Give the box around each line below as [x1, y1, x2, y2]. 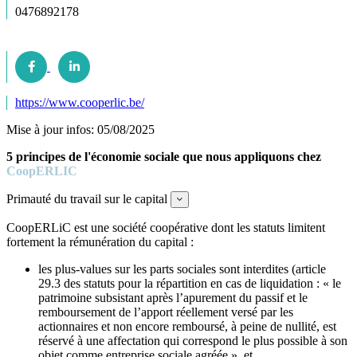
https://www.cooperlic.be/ [15, 95, 144, 109]
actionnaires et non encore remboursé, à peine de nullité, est [38, 319, 336, 333]
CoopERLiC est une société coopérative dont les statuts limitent [6, 220, 325, 234]
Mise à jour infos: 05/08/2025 [6, 122, 155, 136]
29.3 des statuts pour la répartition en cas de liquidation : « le [38, 276, 341, 290]
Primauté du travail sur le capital [6, 191, 167, 206]
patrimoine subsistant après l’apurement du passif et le [38, 290, 308, 304]
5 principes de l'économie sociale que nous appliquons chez [6, 149, 321, 163]
